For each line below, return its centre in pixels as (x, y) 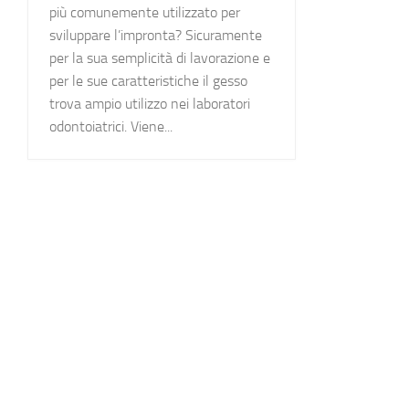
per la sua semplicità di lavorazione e (160, 58)
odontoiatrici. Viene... (111, 126)
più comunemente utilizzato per (145, 12)
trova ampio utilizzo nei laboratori (150, 103)
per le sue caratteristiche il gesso (148, 80)
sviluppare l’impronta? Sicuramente (156, 35)
